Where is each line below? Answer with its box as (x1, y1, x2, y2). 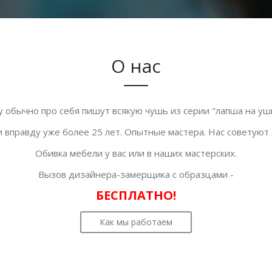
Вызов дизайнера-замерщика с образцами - (38, 168, 234, 180)
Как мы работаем (100, 216, 172, 228)
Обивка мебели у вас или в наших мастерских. (35, 147, 237, 159)
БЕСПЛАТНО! (96, 187, 176, 203)
